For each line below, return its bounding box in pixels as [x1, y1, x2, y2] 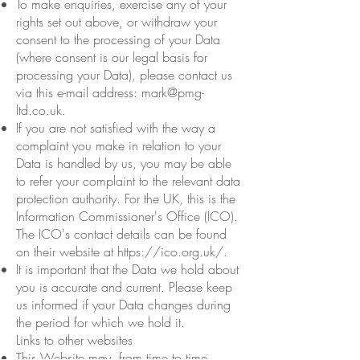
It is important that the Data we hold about [16, 260, 239, 278]
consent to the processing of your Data [16, 30, 220, 48]
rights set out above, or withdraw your [16, 12, 217, 31]
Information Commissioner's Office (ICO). [16, 207, 238, 225]
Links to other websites [16, 330, 133, 349]
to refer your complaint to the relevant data [16, 171, 240, 190]
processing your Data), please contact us [16, 65, 232, 84]
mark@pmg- [141, 83, 204, 101]
